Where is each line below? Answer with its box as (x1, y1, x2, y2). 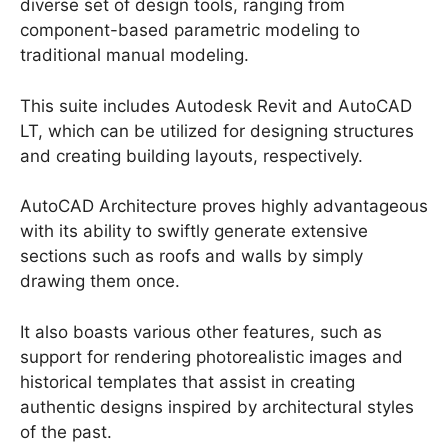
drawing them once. (20, 271, 180, 292)
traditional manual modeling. (20, 45, 249, 66)
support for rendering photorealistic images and (20, 346, 403, 367)
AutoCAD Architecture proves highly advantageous (20, 196, 428, 217)
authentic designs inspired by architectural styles (20, 396, 414, 417)
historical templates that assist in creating (20, 371, 355, 392)
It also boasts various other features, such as (20, 321, 382, 342)
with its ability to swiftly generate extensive (20, 221, 368, 242)
